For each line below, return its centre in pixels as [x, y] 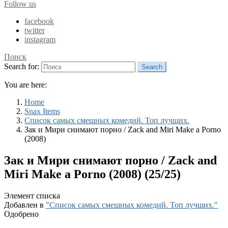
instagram [40, 39]
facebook [39, 21]
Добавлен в [25, 205]
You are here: [25, 85]
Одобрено [21, 214]
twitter [35, 30]
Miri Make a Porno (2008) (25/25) [92, 174]
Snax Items [42, 111]
